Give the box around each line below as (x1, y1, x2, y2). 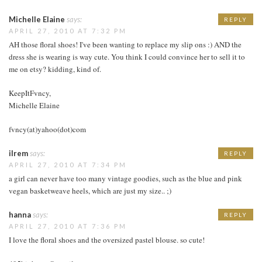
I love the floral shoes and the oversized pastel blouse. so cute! (9, 234, 205, 245)
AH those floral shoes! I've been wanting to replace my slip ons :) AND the (9, 39, 242, 50)
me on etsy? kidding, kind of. (9, 63, 101, 74)
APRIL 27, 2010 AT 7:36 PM (9, 222, 127, 230)
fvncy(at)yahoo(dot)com (9, 123, 86, 135)
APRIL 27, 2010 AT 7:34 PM (9, 160, 127, 168)
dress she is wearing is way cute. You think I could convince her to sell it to (9, 51, 245, 62)
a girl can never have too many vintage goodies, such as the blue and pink (9, 173, 242, 184)
